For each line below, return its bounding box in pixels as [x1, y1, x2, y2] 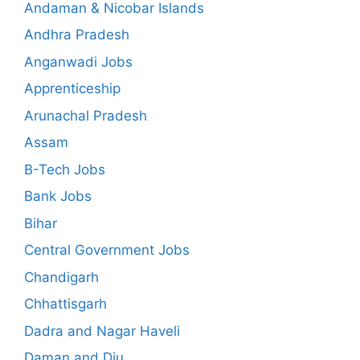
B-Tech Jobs [24, 161, 105, 178]
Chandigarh [24, 268, 99, 285]
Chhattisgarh [24, 296, 107, 312]
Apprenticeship [24, 80, 121, 96]
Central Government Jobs [24, 242, 190, 258]
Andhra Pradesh [24, 27, 129, 43]
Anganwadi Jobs [24, 53, 133, 70]
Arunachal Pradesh [24, 107, 147, 124]
